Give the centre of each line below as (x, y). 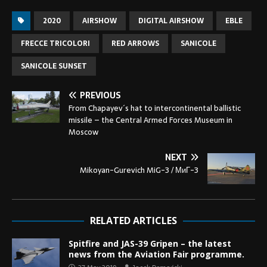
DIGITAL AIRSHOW (171, 21)
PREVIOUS (100, 96)
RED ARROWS (135, 44)
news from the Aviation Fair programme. (156, 254)
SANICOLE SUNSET (54, 66)
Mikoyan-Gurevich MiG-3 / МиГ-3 (139, 170)
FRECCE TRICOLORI (55, 44)
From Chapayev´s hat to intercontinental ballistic (155, 108)
